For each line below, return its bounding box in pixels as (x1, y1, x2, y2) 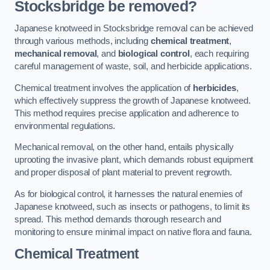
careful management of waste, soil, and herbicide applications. (14, 61, 252, 72)
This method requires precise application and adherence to (14, 108, 239, 118)
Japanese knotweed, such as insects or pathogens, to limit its (14, 201, 251, 212)
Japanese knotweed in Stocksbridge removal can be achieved (14, 24, 253, 34)
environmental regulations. (14, 121, 116, 131)
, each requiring (189, 49, 249, 59)
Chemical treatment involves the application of (14, 83, 193, 93)
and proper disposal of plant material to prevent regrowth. (14, 168, 232, 178)
